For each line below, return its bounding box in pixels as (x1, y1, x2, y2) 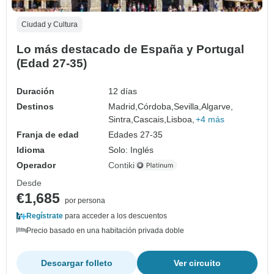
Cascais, (133, 114, 167, 124)
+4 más (196, 114, 225, 124)
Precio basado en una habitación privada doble (26, 226, 184, 235)
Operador (17, 160, 56, 170)
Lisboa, (166, 114, 195, 124)
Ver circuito (174, 257, 221, 268)
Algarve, (201, 101, 234, 111)
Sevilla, (174, 101, 202, 111)
